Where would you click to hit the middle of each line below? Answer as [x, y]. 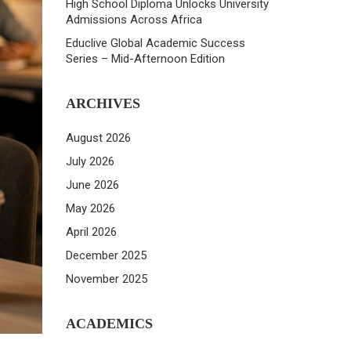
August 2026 [98, 138]
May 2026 [90, 208]
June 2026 [92, 185]
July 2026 [90, 161]
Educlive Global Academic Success [155, 43]
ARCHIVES [103, 103]
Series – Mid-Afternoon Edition [145, 59]
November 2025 [106, 279]
